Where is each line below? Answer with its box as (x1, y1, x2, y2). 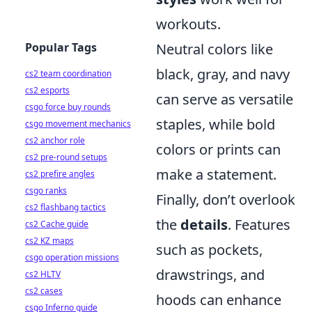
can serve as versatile (156, 90, 293, 109)
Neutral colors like (156, 40, 273, 59)
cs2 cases (25, 285, 63, 297)
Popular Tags (25, 40, 97, 55)
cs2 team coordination (25, 68, 111, 79)
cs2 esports (25, 84, 70, 96)
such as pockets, (156, 240, 263, 260)
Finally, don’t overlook (156, 190, 295, 210)
